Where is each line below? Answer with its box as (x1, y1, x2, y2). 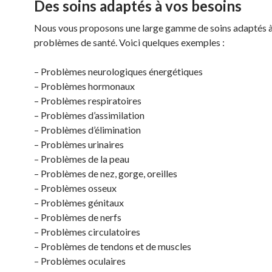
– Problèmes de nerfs (34, 211, 121, 223)
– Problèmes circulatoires (34, 226, 140, 237)
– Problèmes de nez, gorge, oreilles (34, 168, 177, 179)
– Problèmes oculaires (34, 255, 126, 267)
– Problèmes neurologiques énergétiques (34, 66, 203, 77)
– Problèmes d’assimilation (34, 109, 144, 121)
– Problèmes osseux (34, 182, 117, 194)
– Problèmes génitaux (34, 197, 124, 208)
